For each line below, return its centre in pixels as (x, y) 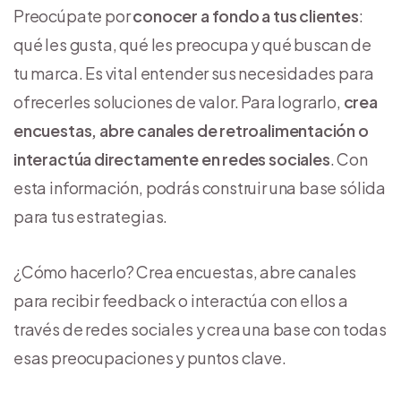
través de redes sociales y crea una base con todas (200, 328)
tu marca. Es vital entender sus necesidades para (194, 73)
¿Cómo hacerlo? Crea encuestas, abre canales (185, 271)
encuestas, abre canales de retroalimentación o (191, 130)
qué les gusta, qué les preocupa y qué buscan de (192, 44)
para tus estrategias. (91, 216)
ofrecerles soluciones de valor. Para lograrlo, (179, 101)
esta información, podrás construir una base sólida (200, 187)
